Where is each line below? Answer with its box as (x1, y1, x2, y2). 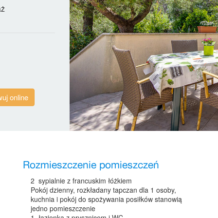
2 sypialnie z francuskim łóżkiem (31, 175, 132, 185)
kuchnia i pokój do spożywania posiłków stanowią (31, 194, 182, 204)
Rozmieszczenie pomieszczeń (23, 157, 160, 174)
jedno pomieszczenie (31, 203, 96, 213)
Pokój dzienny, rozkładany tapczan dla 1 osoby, (31, 184, 177, 195)
